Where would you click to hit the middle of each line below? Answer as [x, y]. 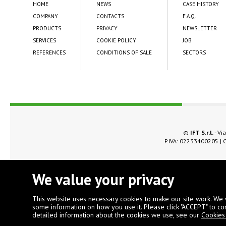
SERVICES [44, 40]
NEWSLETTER [200, 28]
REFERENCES [49, 52]
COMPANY [45, 16]
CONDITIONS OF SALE [124, 52]
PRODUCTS [47, 28]
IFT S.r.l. [202, 132]
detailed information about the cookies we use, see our [117, 215]
